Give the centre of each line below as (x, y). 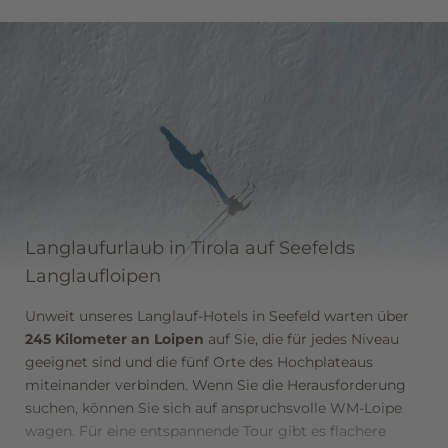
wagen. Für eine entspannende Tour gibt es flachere (205, 430)
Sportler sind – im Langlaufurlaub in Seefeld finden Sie (214, 19)
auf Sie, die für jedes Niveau (301, 338)
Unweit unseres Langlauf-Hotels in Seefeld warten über (217, 315)
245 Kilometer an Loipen (114, 338)
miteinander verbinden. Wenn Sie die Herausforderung (215, 384)
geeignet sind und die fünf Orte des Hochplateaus (199, 361)
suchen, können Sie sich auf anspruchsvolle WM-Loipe (213, 407)
